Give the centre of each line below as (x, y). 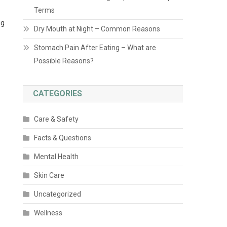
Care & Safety (56, 119)
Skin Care (49, 175)
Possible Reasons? (64, 61)
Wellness (48, 213)
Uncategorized (58, 194)
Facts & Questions (63, 138)
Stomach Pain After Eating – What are (95, 48)
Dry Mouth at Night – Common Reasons (97, 29)
